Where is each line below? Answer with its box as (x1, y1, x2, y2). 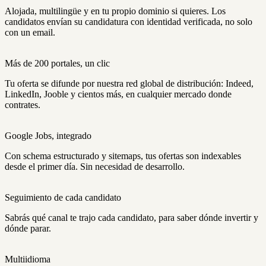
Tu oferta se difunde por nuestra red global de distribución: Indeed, (5, 78, 254, 89)
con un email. (5, 27, 55, 38)
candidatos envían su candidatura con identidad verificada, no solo (5, 17, 252, 27)
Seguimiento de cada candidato (5, 192, 121, 203)
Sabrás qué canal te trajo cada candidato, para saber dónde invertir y (5, 213, 258, 223)
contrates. (5, 100, 40, 110)
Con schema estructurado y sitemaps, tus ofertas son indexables (5, 151, 241, 161)
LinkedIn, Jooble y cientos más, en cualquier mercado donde (5, 89, 232, 100)
